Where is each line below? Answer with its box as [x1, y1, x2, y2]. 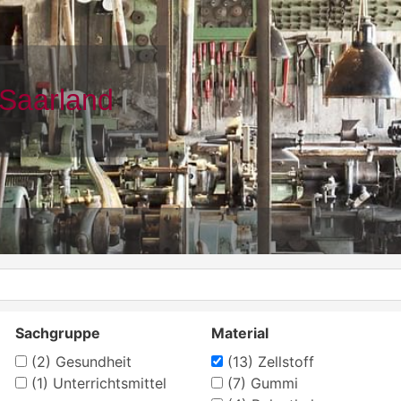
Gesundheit [51, 352, 132, 371]
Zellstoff [252, 352, 314, 371]
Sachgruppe [15, 323, 101, 342]
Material [210, 323, 269, 342]
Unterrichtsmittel [48, 373, 167, 392]
